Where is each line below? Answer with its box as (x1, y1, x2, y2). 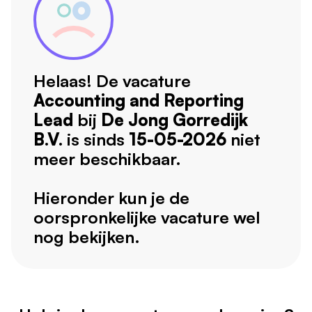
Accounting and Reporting (33, 90, 244, 111)
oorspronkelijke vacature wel (33, 207, 260, 228)
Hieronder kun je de (33, 187, 189, 209)
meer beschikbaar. (33, 148, 181, 170)
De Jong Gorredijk (101, 109, 248, 131)
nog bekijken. (33, 226, 140, 248)
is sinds (63, 129, 129, 150)
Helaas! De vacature (33, 70, 191, 92)
